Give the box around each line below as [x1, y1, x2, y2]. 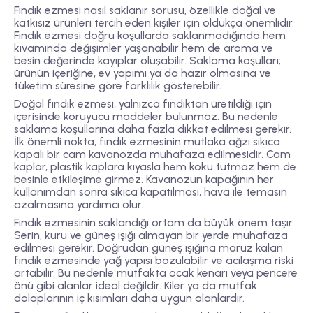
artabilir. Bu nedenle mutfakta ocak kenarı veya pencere [14, 265, 298, 279]
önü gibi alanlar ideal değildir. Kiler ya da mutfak [14, 278, 257, 292]
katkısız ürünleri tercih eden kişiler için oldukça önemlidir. [14, 15, 294, 29]
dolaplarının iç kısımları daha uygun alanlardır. [14, 291, 245, 305]
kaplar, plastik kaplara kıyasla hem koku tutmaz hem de [14, 159, 296, 173]
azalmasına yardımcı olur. [14, 197, 143, 211]
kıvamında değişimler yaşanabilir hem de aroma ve [14, 41, 273, 54]
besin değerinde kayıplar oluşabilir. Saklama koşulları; [14, 53, 281, 67]
